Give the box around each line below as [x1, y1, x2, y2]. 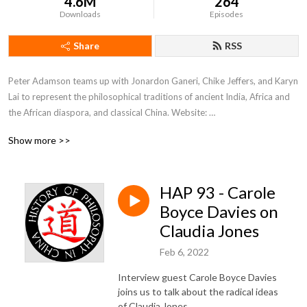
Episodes [210, 9, 244, 19]
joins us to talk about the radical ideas [118, 285, 278, 297]
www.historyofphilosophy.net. [8, 123, 128, 134]
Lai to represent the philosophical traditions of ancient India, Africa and [8, 91, 290, 102]
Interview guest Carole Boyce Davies [118, 271, 277, 283]
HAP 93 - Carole [160, 182, 275, 202]
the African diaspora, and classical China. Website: [8, 107, 207, 118]
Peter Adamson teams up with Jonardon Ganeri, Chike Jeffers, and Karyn [8, 75, 298, 86]
